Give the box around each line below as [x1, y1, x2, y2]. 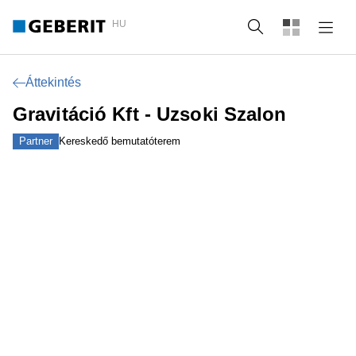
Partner [19, 135, 52, 147]
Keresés [273, 20, 320, 33]
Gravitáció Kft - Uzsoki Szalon [13, 103, 287, 125]
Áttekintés [25, 75, 81, 89]
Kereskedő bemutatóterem [59, 135, 180, 147]
